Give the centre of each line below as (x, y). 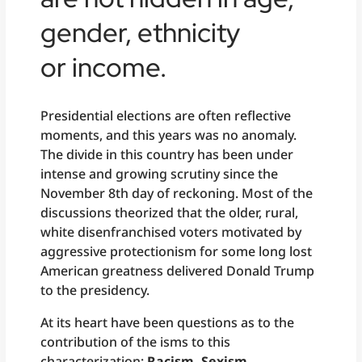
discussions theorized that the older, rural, (170, 212)
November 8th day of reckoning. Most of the (177, 193)
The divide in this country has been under (167, 154)
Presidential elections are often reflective (166, 115)
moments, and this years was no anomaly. (169, 135)
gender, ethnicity (141, 32)
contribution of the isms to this (136, 341)
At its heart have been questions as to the (168, 322)
